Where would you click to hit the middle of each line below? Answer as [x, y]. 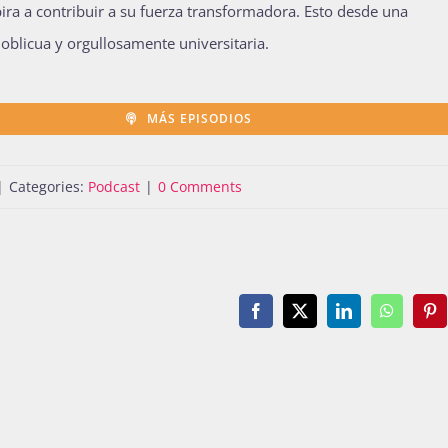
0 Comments [200, 187]
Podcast [114, 187]
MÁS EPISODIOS [199, 119]
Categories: [48, 187]
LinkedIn [371, 317]
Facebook [285, 317]
